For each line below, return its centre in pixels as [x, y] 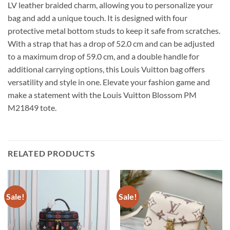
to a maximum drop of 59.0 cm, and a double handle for [103, 56]
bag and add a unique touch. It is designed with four [98, 17]
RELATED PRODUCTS [52, 153]
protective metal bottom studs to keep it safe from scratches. [114, 30]
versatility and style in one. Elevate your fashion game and [109, 82]
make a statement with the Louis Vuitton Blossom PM [102, 94]
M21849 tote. [32, 107]
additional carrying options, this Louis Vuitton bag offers [106, 69]
